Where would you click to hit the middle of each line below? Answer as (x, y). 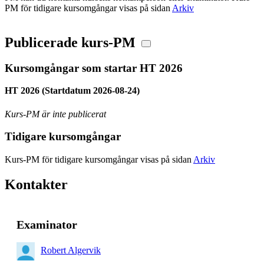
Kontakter (36, 185)
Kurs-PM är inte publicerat (55, 114)
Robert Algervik (71, 250)
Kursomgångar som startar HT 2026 (94, 68)
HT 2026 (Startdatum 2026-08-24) (72, 91)
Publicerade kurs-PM (70, 42)
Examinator (47, 224)
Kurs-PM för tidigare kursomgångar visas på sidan (99, 160)
